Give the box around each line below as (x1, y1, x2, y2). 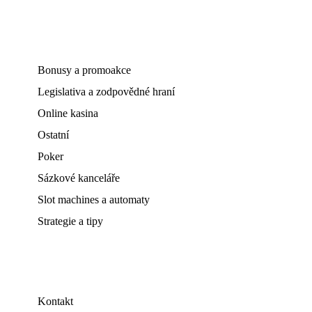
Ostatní (38, 129, 69, 141)
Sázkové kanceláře (38, 172, 120, 184)
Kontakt (38, 295, 73, 307)
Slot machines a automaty (38, 194, 150, 205)
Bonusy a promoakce (38, 64, 131, 76)
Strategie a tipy (38, 215, 103, 227)
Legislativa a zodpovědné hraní (38, 86, 175, 97)
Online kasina (38, 107, 98, 119)
